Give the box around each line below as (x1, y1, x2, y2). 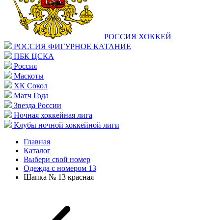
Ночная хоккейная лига (14, 111, 92, 119)
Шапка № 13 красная (24, 173, 94, 181)
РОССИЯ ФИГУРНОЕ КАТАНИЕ (14, 42, 131, 51)
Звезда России (14, 101, 61, 110)
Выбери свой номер (24, 155, 90, 164)
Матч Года (14, 91, 49, 100)
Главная (24, 137, 50, 146)
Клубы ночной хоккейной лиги (14, 121, 119, 129)
